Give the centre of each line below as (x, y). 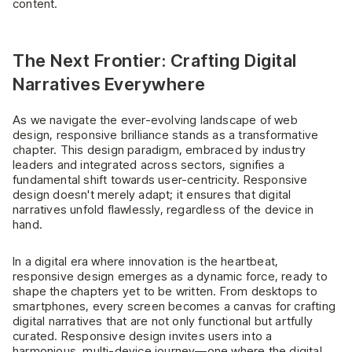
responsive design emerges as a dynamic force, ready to (170, 276)
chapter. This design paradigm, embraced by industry (159, 149)
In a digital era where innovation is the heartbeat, (146, 261)
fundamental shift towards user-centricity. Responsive (160, 179)
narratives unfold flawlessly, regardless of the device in (163, 209)
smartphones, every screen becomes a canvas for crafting (174, 306)
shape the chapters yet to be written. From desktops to (165, 291)
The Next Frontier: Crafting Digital (155, 60)
